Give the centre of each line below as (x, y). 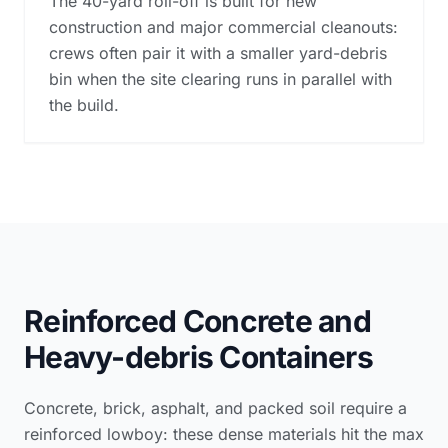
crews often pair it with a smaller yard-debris (218, 52)
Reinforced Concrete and (197, 320)
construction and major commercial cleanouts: (223, 26)
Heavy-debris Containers (198, 356)
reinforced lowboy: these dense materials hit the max (224, 433)
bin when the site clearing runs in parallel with (220, 78)
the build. (84, 104)
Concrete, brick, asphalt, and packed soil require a (215, 407)
